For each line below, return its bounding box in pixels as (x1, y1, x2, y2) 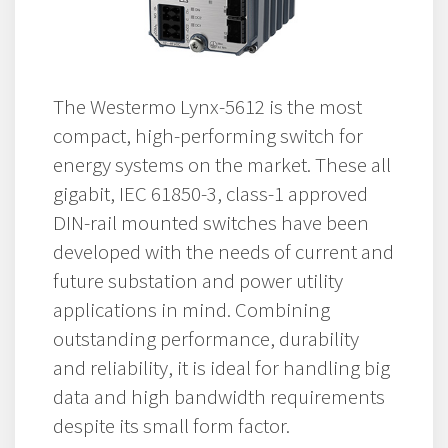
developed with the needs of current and (53, 237, 394, 265)
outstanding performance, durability (53, 324, 359, 352)
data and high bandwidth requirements (53, 382, 385, 410)
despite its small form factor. (53, 411, 290, 439)
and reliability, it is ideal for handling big (53, 353, 390, 381)
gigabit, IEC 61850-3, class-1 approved (53, 179, 368, 207)
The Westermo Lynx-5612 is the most (53, 92, 362, 120)
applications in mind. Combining (53, 295, 330, 323)
